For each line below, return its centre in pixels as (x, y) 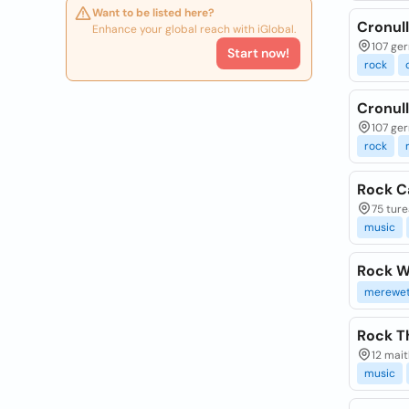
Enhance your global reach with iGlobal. (194, 29)
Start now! (258, 53)
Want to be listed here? (153, 13)
